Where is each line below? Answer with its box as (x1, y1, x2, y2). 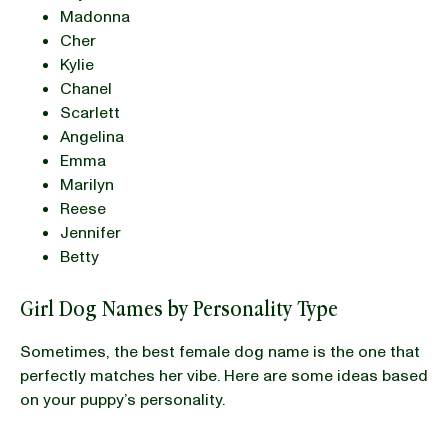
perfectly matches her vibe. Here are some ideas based (20, 364, 428, 387)
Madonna (60, 5, 130, 28)
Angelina (60, 125, 124, 148)
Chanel (60, 77, 112, 100)
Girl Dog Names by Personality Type (20, 294, 338, 322)
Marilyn (60, 173, 114, 196)
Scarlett (60, 101, 120, 124)
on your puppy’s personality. (20, 388, 229, 411)
